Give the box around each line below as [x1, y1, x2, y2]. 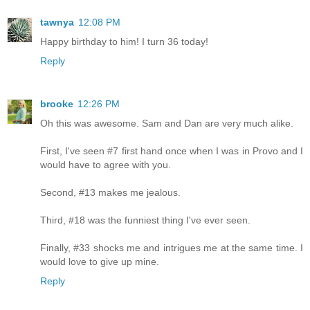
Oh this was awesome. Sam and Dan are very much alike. [40, 118, 293, 129]
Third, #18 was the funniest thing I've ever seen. [40, 215, 250, 226]
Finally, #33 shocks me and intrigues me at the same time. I [40, 242, 303, 254]
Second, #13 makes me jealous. [40, 187, 181, 199]
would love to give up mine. [40, 256, 159, 268]
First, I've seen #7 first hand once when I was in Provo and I [40, 145, 303, 157]
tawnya [40, 17, 74, 28]
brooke [40, 98, 73, 110]
